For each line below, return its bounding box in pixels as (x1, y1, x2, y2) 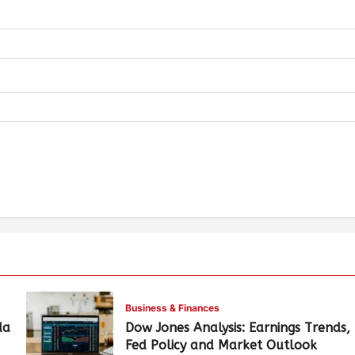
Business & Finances (125, 302, 220, 314)
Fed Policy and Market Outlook (125, 338, 318, 353)
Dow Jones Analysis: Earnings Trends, (125, 320, 351, 335)
